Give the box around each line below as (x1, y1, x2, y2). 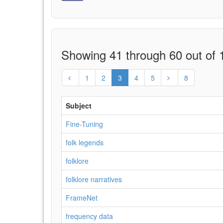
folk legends (66, 137, 104, 147)
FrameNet (66, 193, 98, 203)
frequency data (66, 211, 113, 221)
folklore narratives (66, 174, 122, 184)
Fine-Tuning (66, 119, 103, 129)
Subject (66, 101, 92, 111)
